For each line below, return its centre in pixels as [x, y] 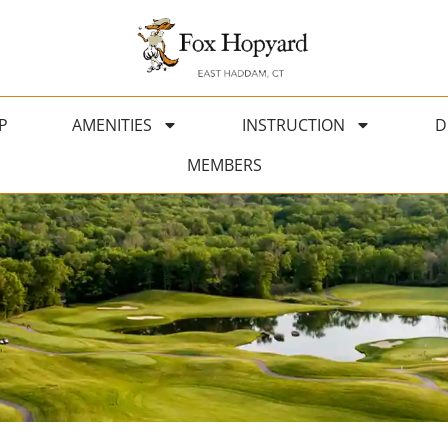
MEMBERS [224, 165]
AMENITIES [111, 125]
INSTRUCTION [293, 125]
